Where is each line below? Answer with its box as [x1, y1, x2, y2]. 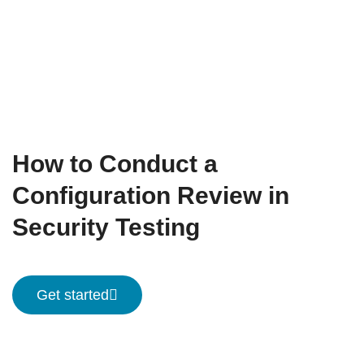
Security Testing [12, 213, 200, 240]
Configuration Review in [12, 181, 289, 209]
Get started [37, 286, 109, 303]
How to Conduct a [12, 149, 218, 177]
